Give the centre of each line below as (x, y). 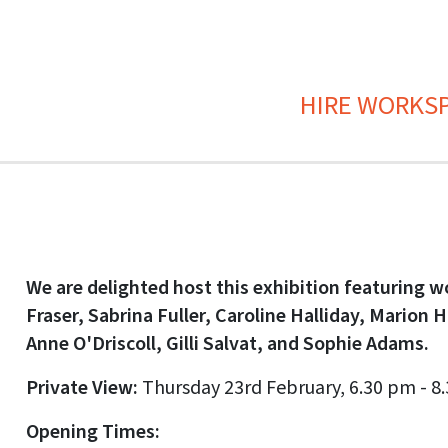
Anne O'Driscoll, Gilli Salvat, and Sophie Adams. (227, 344)
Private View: (83, 388)
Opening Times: (92, 432)
